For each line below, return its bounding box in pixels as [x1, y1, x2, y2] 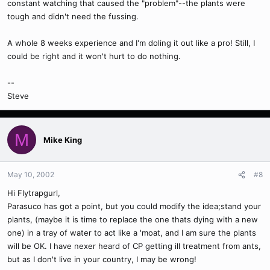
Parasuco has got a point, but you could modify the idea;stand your [7, 201, 261, 211]
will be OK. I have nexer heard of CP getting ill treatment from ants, [7, 241, 261, 251]
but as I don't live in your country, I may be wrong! [7, 254, 196, 264]
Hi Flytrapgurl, [7, 188, 60, 198]
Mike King [43, 134, 82, 145]
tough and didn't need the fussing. [7, 11, 139, 21]
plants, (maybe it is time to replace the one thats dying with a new [7, 215, 258, 224]
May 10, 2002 [7, 170, 54, 179]
